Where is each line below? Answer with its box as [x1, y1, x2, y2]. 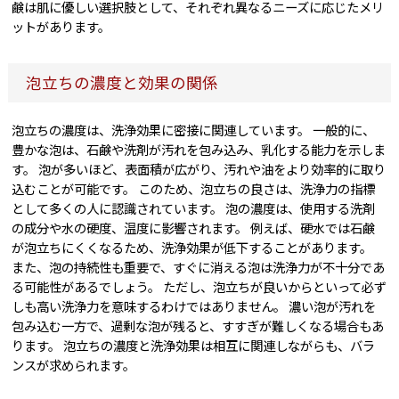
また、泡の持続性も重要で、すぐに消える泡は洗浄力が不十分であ [12, 257, 386, 277]
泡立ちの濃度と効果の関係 [25, 71, 218, 94]
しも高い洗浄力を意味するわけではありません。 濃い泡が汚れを [12, 297, 377, 316]
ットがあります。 [12, 17, 111, 37]
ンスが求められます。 [12, 355, 136, 375]
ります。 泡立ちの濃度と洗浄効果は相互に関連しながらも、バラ [12, 336, 376, 355]
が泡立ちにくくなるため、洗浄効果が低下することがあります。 [12, 238, 373, 257]
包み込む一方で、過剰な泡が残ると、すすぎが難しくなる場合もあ [12, 316, 385, 336]
